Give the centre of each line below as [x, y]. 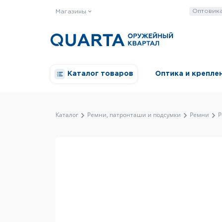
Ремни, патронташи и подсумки [134, 115]
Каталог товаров [100, 74]
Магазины [72, 11]
